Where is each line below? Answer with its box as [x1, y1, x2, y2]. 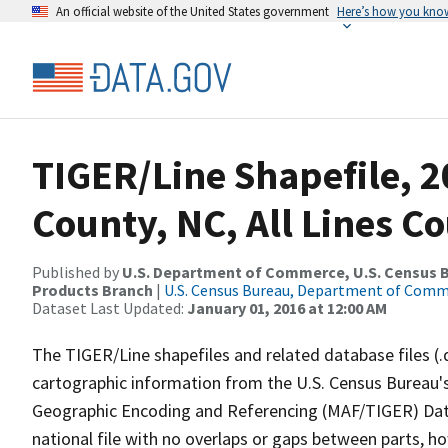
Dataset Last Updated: [32, 298, 187, 318]
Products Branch [32, 280, 153, 300]
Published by [32, 262, 122, 282]
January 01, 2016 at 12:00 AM [187, 298, 387, 318]
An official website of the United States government [56, 3, 329, 19]
